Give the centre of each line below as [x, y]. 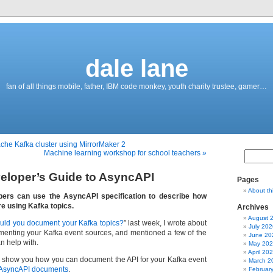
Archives [253, 207]
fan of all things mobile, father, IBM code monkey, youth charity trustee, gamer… [136, 87]
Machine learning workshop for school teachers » [125, 153]
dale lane [136, 68]
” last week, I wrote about [165, 223]
